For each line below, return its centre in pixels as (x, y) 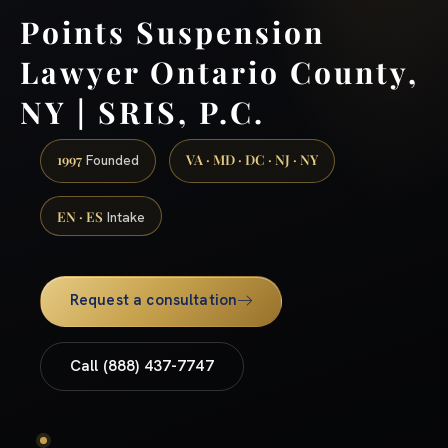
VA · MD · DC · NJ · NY (252, 158)
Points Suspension (172, 31)
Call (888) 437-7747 (141, 366)
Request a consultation (153, 300)
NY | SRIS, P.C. (142, 111)
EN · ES (80, 215)
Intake (124, 216)
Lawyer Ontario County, (219, 71)
